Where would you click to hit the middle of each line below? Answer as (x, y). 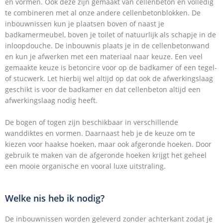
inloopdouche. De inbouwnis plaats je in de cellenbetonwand (107, 46)
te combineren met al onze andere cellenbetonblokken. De (103, 13)
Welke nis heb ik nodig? (55, 198)
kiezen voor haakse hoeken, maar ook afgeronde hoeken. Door (108, 144)
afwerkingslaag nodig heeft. (51, 101)
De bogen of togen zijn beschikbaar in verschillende (92, 122)
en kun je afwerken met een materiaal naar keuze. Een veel (104, 57)
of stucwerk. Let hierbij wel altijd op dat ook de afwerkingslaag (109, 79)
